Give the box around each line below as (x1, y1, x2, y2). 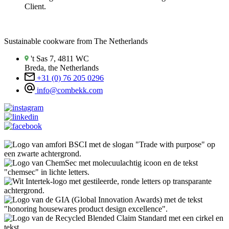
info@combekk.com (37, 86, 103, 95)
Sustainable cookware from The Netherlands (4, 37, 148, 46)
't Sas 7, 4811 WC (31, 54, 89, 63)
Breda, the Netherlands (25, 63, 99, 73)
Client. (25, 2, 46, 11)
